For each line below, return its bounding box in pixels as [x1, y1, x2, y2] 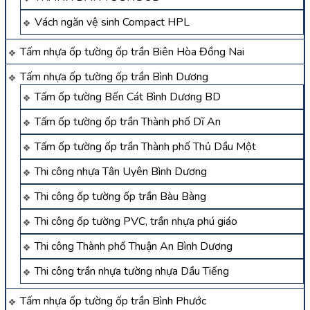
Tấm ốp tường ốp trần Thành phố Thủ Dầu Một [35, 139, 256, 155]
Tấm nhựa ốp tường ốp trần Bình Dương [20, 69, 208, 85]
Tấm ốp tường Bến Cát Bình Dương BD [35, 89, 221, 105]
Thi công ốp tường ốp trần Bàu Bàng [35, 189, 206, 205]
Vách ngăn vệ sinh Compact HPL [35, 15, 190, 30]
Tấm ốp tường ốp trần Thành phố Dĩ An [35, 114, 221, 130]
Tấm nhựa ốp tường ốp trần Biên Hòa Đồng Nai [20, 44, 244, 60]
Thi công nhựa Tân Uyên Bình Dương [35, 164, 207, 180]
